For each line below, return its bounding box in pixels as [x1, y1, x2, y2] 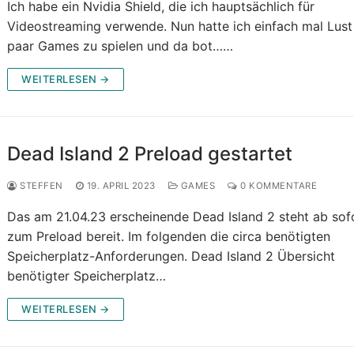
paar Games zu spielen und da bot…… [7, 38, 234, 55]
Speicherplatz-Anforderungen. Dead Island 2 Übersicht [7, 248, 336, 265]
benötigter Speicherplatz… [7, 268, 167, 284]
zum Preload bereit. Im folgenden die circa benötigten [7, 228, 331, 245]
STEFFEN [17, 180, 63, 192]
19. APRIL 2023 [86, 180, 156, 192]
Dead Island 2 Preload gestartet [7, 142, 293, 166]
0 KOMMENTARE [237, 180, 318, 192]
